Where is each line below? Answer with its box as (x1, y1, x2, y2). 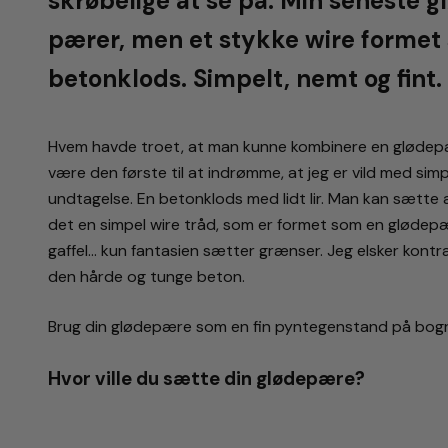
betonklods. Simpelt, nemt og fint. (48, 63, 442, 95)
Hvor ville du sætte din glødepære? (48, 366, 365, 392)
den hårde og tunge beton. (48, 266, 245, 288)
